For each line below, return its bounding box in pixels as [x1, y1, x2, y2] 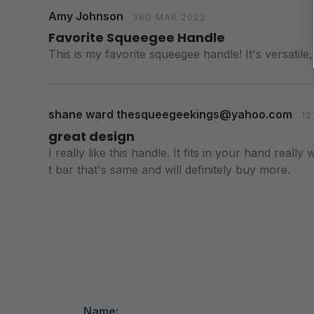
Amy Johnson [48, 8, 123, 23]
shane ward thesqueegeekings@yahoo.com [48, 107, 292, 122]
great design [48, 127, 135, 145]
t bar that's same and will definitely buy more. [48, 162, 290, 177]
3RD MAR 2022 [132, 11, 207, 22]
